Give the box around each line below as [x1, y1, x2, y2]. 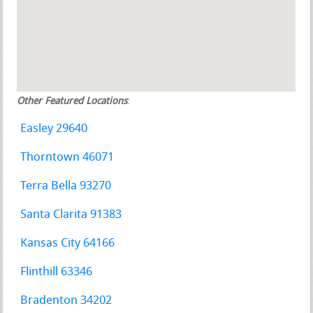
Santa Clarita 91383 [20, 209, 122, 221]
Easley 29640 [20, 123, 88, 136]
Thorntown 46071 [20, 152, 115, 164]
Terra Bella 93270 [20, 180, 112, 193]
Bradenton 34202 [20, 295, 112, 307]
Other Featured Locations [17, 96, 128, 108]
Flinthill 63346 [20, 266, 93, 279]
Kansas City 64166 [20, 238, 115, 250]
